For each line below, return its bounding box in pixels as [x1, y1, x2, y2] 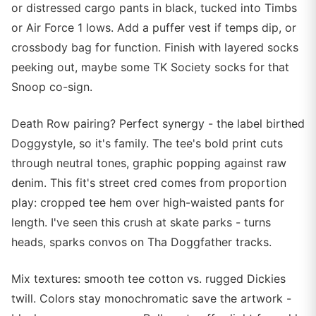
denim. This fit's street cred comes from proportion [11, 176, 286, 190]
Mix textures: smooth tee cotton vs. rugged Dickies [11, 272, 286, 286]
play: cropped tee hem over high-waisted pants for [11, 195, 284, 209]
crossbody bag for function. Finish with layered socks [11, 40, 298, 54]
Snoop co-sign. [11, 80, 92, 94]
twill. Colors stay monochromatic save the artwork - [11, 291, 291, 305]
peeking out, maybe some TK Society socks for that [11, 60, 289, 74]
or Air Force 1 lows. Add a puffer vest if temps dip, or [11, 20, 296, 35]
